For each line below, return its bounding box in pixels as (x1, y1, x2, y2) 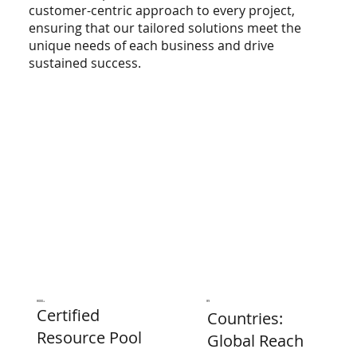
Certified (37, 304, 100, 326)
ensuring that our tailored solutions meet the (29, 19, 302, 37)
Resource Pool (37, 326, 142, 348)
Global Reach (206, 330, 304, 352)
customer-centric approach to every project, (29, 2, 296, 20)
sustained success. (29, 54, 142, 73)
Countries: (206, 308, 283, 330)
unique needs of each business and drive (29, 37, 275, 55)
